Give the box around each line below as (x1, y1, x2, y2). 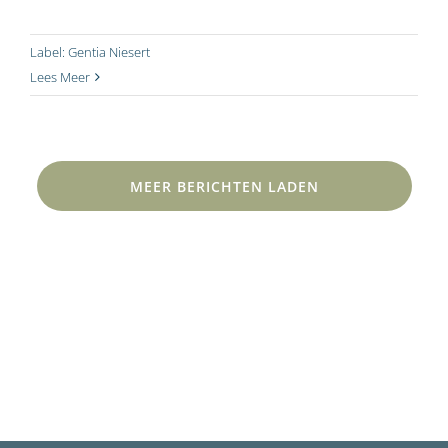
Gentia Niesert (68, 43, 150, 62)
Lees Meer (30, 68, 90, 87)
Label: (30, 43, 68, 62)
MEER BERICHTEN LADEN (129, 176, 319, 196)
